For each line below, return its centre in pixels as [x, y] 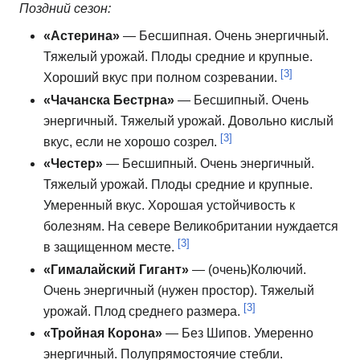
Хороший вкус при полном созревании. [162, 78]
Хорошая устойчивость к [221, 206]
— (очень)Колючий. [247, 269]
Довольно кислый [281, 121]
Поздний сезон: [65, 8]
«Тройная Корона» [103, 333]
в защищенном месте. [110, 247]
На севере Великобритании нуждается [223, 227]
